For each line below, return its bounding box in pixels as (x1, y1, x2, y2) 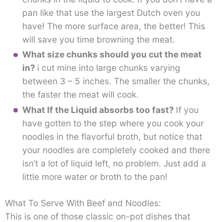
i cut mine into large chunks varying (37, 62, 180, 73)
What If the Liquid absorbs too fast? (22, 104, 176, 115)
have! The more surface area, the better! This (22, 20, 205, 31)
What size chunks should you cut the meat (22, 49, 202, 60)
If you (175, 104, 199, 115)
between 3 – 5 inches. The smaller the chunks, (22, 76, 210, 87)
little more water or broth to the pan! (22, 171, 167, 182)
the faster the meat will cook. (22, 89, 141, 100)
